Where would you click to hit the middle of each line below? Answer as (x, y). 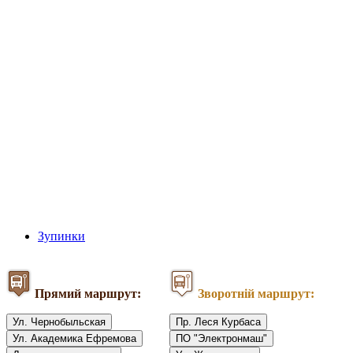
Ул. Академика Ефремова (74, 339)
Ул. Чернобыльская (59, 322)
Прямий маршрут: (88, 294)
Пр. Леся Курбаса (219, 322)
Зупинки (61, 236)
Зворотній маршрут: (256, 294)
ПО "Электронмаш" (222, 339)
